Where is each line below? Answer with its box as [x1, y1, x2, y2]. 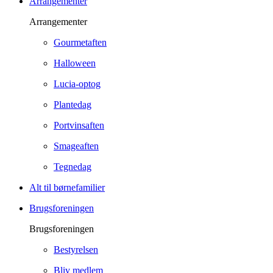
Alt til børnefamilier [29, 182, 105, 193]
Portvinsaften [54, 120, 104, 130]
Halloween [54, 58, 96, 68]
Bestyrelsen [54, 244, 98, 255]
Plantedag [54, 99, 91, 110]
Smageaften [54, 141, 99, 151]
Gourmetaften [54, 37, 107, 48]
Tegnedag [54, 161, 91, 172]
